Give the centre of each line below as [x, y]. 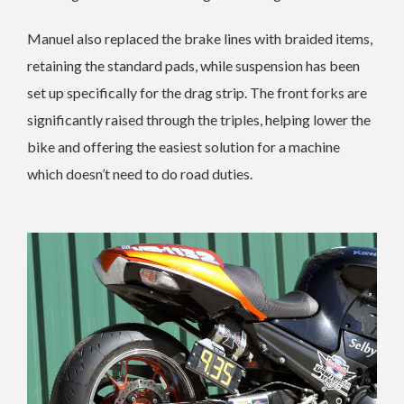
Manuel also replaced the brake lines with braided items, [200, 38]
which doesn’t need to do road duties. [140, 173]
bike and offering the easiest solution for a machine [184, 146]
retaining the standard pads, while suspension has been [193, 65]
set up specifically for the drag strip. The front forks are [197, 92]
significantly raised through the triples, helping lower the [199, 119]
